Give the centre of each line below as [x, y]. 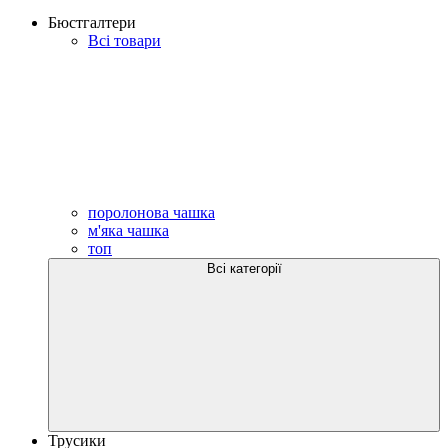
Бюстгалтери [92, 22]
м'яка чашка [128, 230]
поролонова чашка [151, 212]
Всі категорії [244, 268]
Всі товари [124, 40]
